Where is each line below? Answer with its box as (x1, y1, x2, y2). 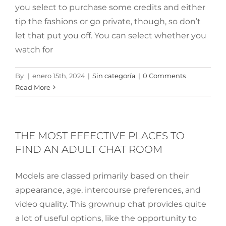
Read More (15, 83, 50, 92)
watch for (15, 45, 53, 55)
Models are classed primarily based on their (15, 171, 189, 181)
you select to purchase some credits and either (15, 3, 205, 13)
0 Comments (143, 72, 186, 80)
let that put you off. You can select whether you (15, 31, 206, 41)
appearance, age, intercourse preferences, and (15, 185, 201, 195)
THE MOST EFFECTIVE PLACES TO (15, 130, 185, 142)
